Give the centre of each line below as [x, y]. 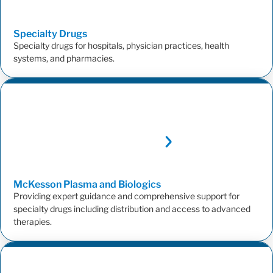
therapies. [33, 222]
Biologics [140, 185]
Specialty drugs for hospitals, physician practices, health [121, 46]
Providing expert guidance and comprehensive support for [126, 196]
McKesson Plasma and [66, 185]
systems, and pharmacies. [64, 58]
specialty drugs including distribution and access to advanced [132, 209]
